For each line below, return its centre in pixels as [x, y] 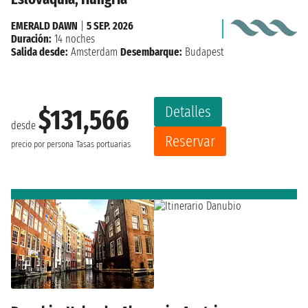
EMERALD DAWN [44, 26]
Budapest [203, 52]
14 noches [73, 39]
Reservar [190, 142]
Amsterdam [94, 52]
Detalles [188, 112]
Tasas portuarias [103, 144]
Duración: [31, 39]
